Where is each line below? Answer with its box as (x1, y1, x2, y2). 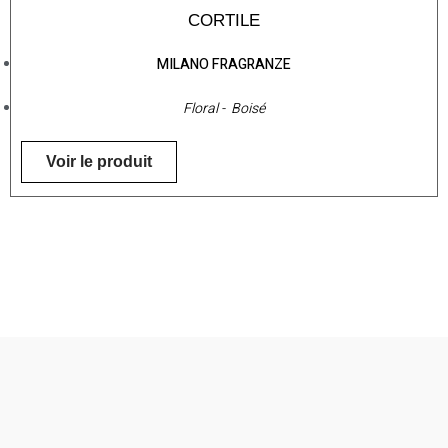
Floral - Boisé (183, 98, 265, 120)
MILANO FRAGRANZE (157, 54, 291, 76)
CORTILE (188, 11, 260, 31)
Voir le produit (46, 153, 152, 171)
